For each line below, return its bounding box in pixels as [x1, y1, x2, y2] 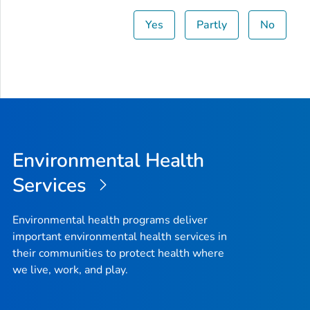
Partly [197, 17, 228, 33]
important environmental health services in [12, 229, 227, 245]
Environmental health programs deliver [12, 212, 208, 228]
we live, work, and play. [12, 262, 128, 278]
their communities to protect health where [12, 246, 224, 262]
